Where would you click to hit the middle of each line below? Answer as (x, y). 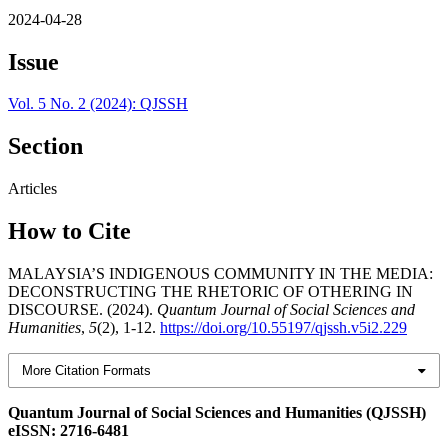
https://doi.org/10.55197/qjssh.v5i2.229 (283, 328)
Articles (32, 189)
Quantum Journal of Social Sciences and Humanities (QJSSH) (217, 413)
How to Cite (69, 231)
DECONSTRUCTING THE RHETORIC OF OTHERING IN (210, 292)
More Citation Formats (87, 371)
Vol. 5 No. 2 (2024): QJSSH (98, 104)
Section (45, 146)
